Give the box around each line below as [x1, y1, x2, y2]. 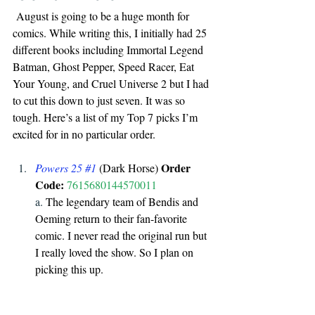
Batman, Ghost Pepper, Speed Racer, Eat [13, 58, 197, 74]
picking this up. [35, 261, 103, 276]
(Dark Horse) [96, 160, 161, 175]
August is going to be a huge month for [13, 8, 192, 23]
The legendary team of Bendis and [46, 193, 201, 209]
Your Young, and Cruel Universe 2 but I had [13, 75, 212, 91]
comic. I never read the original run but [35, 227, 210, 243]
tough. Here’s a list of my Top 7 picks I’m [13, 109, 200, 124]
